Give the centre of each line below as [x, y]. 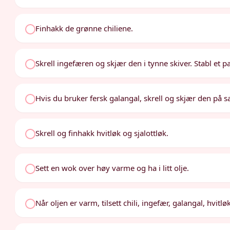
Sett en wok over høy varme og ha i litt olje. [112, 168]
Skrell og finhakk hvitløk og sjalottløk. [102, 133]
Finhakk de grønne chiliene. [84, 28]
